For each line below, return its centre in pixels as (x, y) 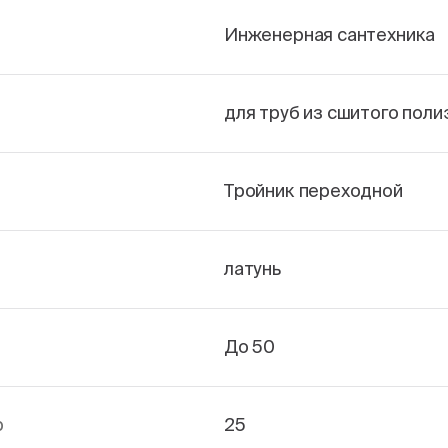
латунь (252, 268)
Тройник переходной (313, 190)
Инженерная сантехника (330, 34)
